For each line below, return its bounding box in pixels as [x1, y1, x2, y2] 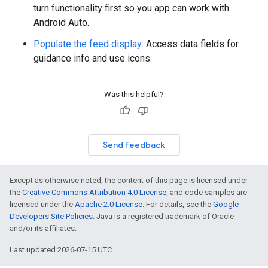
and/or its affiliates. [10, 223, 77, 233]
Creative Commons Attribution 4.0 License [22, 187, 166, 197]
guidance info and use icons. [33, 52, 152, 64]
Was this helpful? [104, 89, 164, 99]
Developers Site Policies [10, 211, 93, 221]
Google [213, 199, 239, 209]
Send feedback [103, 139, 165, 150]
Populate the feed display [33, 38, 142, 50]
